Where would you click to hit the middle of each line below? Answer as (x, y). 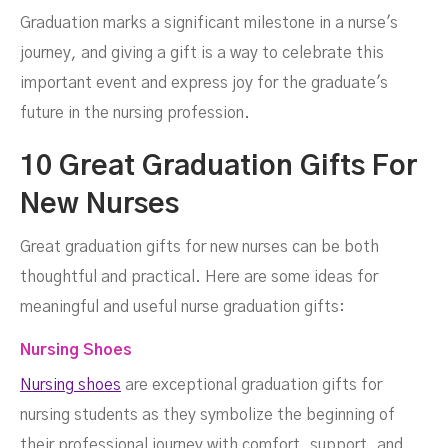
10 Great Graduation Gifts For (218, 167)
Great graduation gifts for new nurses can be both (199, 247)
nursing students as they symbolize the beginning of (207, 415)
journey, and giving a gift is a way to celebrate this (202, 53)
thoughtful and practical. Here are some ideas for (199, 277)
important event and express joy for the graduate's (204, 83)
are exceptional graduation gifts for (251, 385)
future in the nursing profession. (135, 113)
